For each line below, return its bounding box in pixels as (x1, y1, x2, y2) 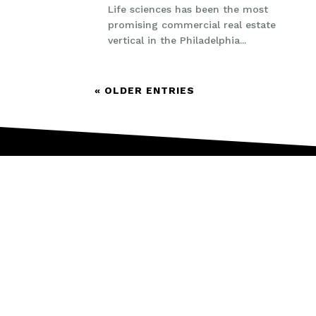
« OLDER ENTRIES (95, 84, 195, 96)
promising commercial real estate (108, 18, 276, 30)
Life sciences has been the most (108, 3, 269, 15)
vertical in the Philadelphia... (108, 34, 247, 46)
